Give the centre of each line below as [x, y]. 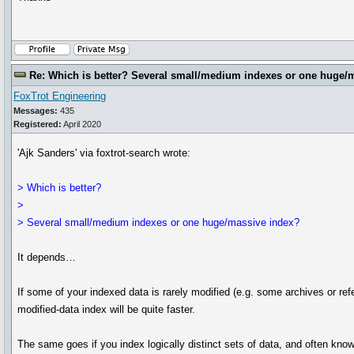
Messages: [36, 111]
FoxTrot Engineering [60, 96]
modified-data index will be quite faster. [107, 309]
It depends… [47, 257]
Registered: [38, 124]
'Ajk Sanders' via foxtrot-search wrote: [104, 153]
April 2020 [81, 124]
